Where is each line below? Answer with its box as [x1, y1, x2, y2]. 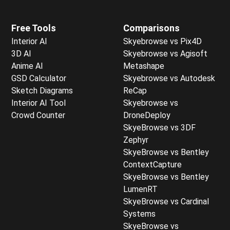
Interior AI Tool [11, 98, 66, 108]
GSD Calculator [11, 73, 66, 83]
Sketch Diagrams [11, 85, 73, 95]
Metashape [123, 61, 164, 71]
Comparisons [123, 22, 180, 33]
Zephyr [123, 135, 148, 145]
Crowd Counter [11, 110, 65, 120]
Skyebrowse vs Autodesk [123, 73, 215, 83]
